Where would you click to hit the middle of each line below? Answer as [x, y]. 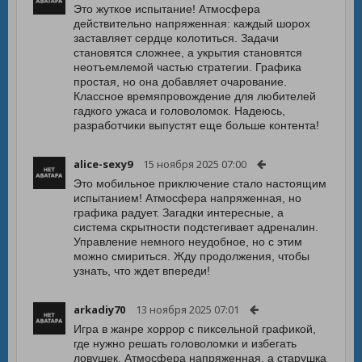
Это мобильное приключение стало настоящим [200, 183]
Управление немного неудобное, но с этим [188, 242]
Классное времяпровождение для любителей [195, 96]
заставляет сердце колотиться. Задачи [176, 38]
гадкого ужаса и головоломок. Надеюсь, [179, 111]
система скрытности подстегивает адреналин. [196, 227]
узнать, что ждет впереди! [142, 271]
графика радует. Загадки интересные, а [179, 213]
